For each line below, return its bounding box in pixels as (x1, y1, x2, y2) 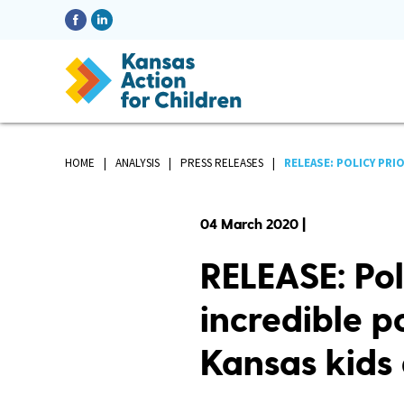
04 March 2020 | (200, 216, 306, 234)
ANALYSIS (115, 155, 160, 171)
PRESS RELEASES (180, 155, 263, 171)
